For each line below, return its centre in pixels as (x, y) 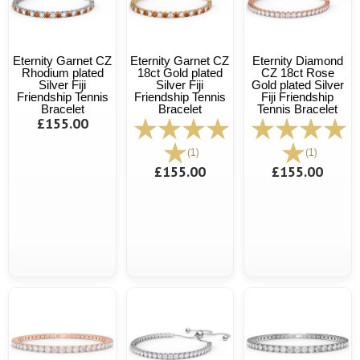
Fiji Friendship (298, 96)
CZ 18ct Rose (297, 72)
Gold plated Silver (297, 84)
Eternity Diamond (297, 60)
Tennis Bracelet (298, 108)
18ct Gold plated (180, 72)
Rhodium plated (62, 72)
